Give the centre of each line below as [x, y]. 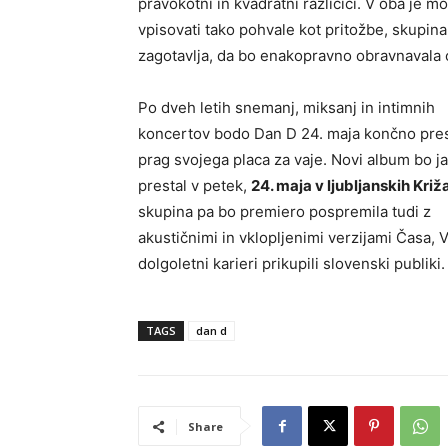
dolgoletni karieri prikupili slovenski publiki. [291, 264]
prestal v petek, [194, 186]
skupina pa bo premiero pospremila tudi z [284, 212]
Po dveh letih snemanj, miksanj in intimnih [286, 108]
